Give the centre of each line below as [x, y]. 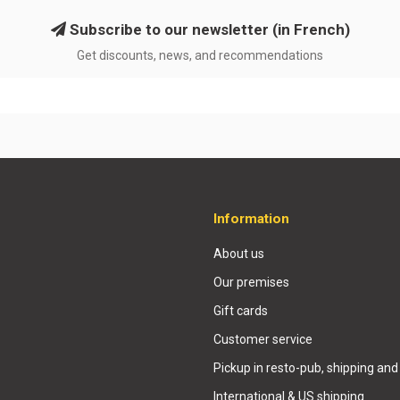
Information [251, 219]
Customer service [263, 340]
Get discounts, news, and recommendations [200, 56]
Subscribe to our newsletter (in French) [208, 30]
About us [239, 254]
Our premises [251, 283]
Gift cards [241, 311]
